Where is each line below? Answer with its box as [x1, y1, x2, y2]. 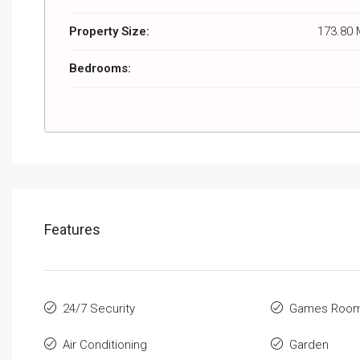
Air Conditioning [63, 337, 147, 353]
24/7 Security [63, 301, 135, 317]
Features [44, 221, 100, 239]
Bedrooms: [69, 61, 131, 76]
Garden [288, 337, 329, 353]
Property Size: [69, 24, 149, 39]
